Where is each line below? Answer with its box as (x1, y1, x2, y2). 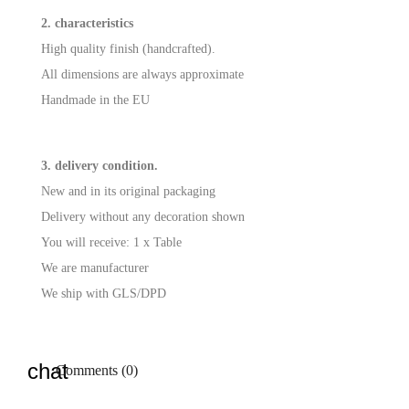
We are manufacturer (41, 261, 149, 275)
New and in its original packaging (41, 184, 215, 198)
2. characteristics (41, 16, 133, 30)
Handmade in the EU (41, 93, 150, 107)
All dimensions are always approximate (41, 68, 244, 81)
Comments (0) (52, 362, 138, 378)
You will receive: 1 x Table (41, 236, 182, 249)
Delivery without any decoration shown (41, 210, 245, 224)
